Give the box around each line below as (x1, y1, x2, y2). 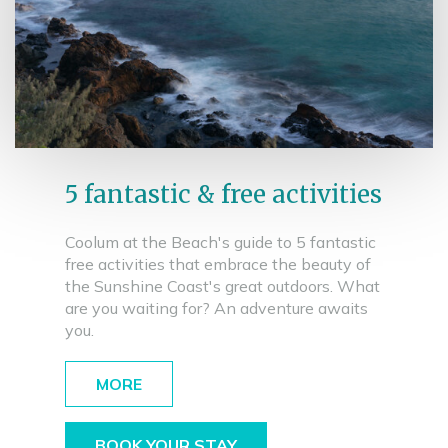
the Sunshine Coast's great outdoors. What (65, 276, 380, 296)
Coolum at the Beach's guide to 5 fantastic (65, 232, 376, 252)
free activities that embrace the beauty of (65, 254, 371, 274)
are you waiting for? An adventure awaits (65, 298, 368, 318)
